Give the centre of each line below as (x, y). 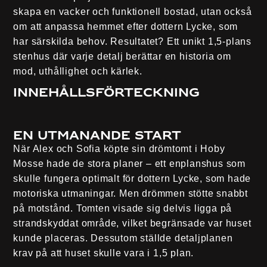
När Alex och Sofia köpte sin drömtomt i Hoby (119, 149)
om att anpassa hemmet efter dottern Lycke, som (126, 27)
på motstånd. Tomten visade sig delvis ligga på (123, 209)
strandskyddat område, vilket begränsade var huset (132, 223)
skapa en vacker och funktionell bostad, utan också (133, 12)
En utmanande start (97, 136)
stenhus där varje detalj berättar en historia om (122, 56)
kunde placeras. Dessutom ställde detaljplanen (123, 238)
